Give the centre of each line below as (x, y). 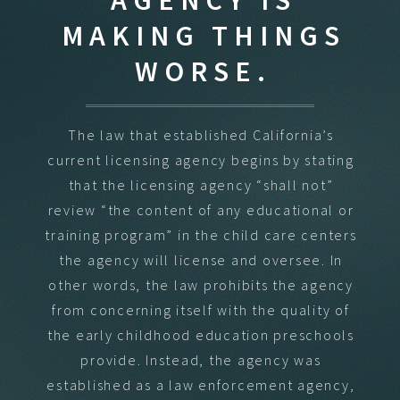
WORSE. (203, 71)
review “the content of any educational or (201, 209)
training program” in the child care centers (201, 234)
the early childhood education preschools (200, 334)
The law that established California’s (201, 134)
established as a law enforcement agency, (201, 384)
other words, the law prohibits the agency (201, 284)
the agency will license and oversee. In (200, 259)
